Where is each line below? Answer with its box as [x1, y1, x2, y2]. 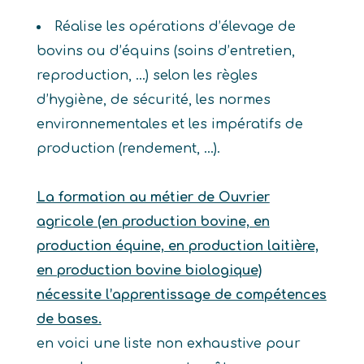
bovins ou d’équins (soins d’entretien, [36, 44, 295, 58]
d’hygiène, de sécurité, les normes [36, 93, 271, 107]
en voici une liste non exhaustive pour [36, 336, 301, 351]
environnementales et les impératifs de [36, 117, 303, 132]
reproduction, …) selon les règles [36, 68, 258, 83]
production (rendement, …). [36, 141, 220, 156]
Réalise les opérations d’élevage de [54, 19, 296, 34]
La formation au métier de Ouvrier [36, 190, 270, 205]
